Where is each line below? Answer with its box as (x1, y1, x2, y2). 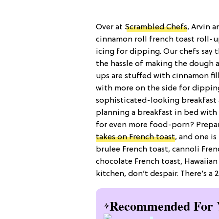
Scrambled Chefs (125, 22, 187, 32)
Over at (96, 22, 125, 32)
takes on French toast (96, 132, 175, 142)
